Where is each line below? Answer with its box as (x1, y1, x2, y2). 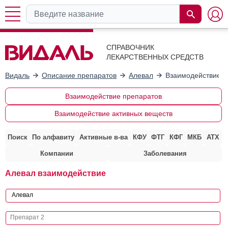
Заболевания (143, 149, 187, 157)
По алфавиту (32, 133, 75, 141)
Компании (40, 149, 73, 157)
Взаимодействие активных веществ (54, 109, 173, 118)
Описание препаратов (42, 71, 117, 79)
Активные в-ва (79, 133, 128, 141)
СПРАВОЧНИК (106, 43, 154, 51)
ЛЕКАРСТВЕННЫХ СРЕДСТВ (106, 53, 204, 61)
